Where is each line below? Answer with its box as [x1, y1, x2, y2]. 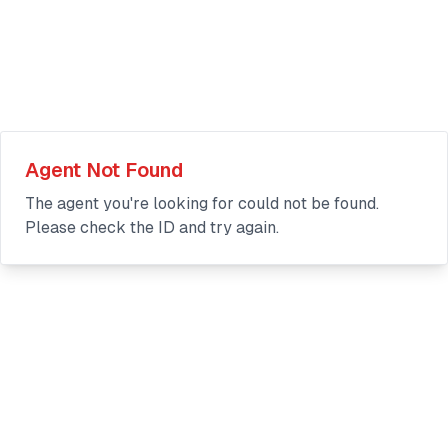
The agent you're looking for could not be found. [25, 193, 379, 213]
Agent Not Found [25, 158, 183, 181]
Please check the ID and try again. [25, 217, 279, 237]
